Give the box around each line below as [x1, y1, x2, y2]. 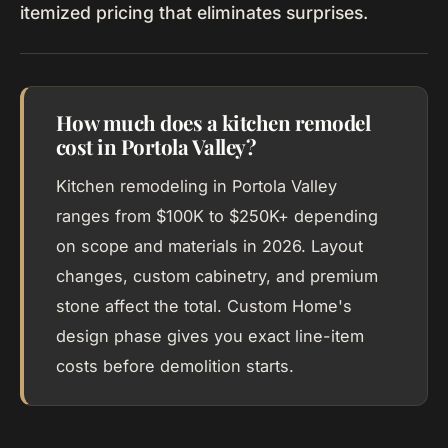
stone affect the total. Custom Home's [56, 296, 352, 316]
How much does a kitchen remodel [56, 109, 371, 136]
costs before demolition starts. [56, 356, 294, 376]
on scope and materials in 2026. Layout [56, 236, 363, 256]
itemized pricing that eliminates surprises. [20, 2, 368, 23]
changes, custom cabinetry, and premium [56, 266, 378, 286]
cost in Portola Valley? [56, 133, 256, 160]
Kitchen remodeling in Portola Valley [56, 176, 337, 196]
